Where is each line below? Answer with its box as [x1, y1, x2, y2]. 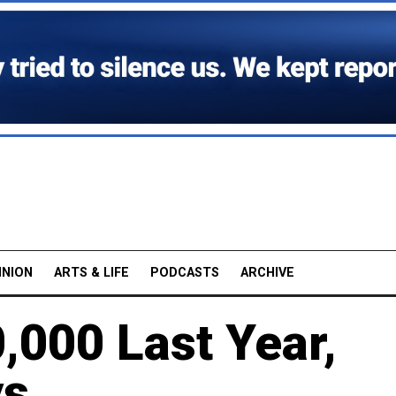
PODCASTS [150, 264, 219, 280]
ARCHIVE [240, 264, 294, 280]
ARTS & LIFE [54, 264, 129, 280]
